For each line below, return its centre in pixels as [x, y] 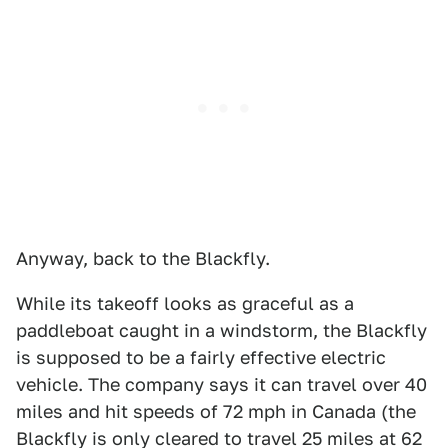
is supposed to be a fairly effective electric [201, 357]
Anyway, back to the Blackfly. [143, 258]
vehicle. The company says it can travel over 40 [221, 384]
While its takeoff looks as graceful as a [185, 303]
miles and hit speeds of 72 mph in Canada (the [216, 411]
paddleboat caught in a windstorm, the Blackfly [221, 330]
